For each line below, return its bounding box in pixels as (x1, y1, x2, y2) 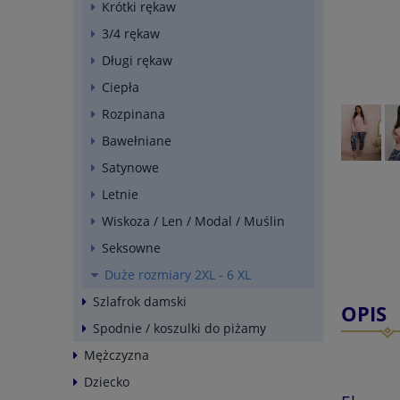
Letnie (102, 185, 138, 203)
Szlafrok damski (93, 292, 187, 310)
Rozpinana (102, 104, 165, 122)
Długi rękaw (102, 51, 172, 69)
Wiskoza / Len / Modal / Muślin (102, 212, 285, 229)
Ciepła (102, 78, 139, 96)
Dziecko (84, 372, 129, 390)
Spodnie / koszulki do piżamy (93, 319, 266, 337)
